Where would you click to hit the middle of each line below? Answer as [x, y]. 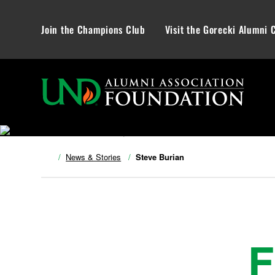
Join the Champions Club [93, 29]
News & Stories [94, 157]
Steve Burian [160, 157]
